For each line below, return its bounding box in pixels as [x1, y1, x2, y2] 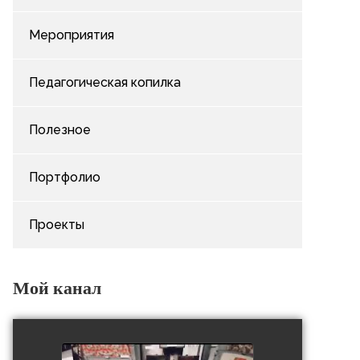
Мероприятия [29, 27, 114, 43]
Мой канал [13, 276, 101, 300]
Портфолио [29, 170, 100, 185]
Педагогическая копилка [29, 75, 181, 90]
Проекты [29, 217, 84, 232]
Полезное [29, 122, 91, 137]
